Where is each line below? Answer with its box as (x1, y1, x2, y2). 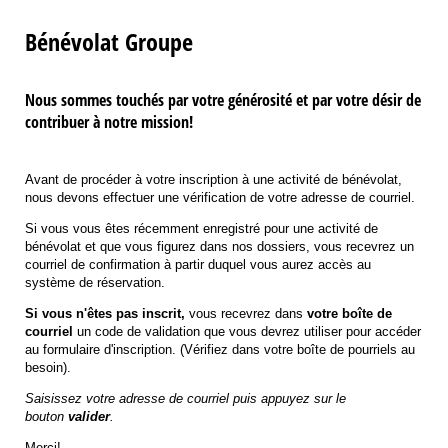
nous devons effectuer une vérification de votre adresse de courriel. (25, 189, 415, 205)
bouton (25, 408, 68, 424)
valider (68, 408, 110, 424)
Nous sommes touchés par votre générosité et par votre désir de (25, 89, 421, 112)
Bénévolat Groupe (25, 25, 193, 59)
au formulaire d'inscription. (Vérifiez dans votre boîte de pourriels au (25, 341, 415, 357)
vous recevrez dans (189, 305, 307, 321)
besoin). (25, 359, 71, 375)
